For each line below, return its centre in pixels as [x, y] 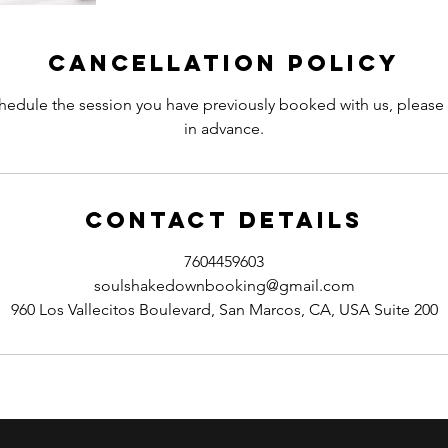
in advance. [224, 128]
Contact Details [224, 220]
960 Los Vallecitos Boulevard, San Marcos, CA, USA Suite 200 [224, 309]
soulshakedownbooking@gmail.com [224, 285]
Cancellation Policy [224, 63]
